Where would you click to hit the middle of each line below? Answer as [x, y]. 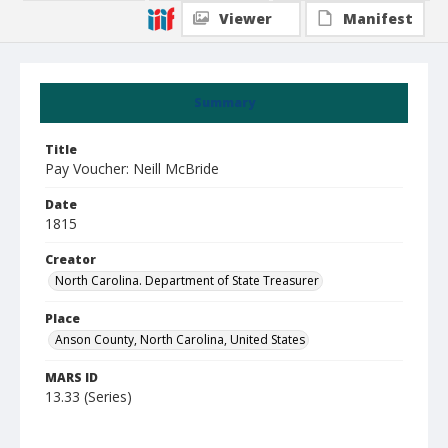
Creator [70, 259]
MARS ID [71, 377]
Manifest [378, 18]
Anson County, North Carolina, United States [180, 339]
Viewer [245, 18]
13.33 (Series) [88, 396]
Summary [224, 102]
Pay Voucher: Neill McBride [132, 168]
